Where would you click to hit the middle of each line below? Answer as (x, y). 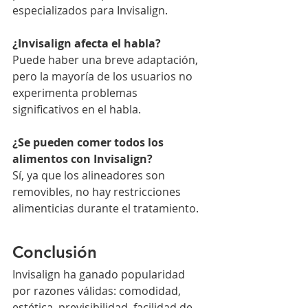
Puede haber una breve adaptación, (107, 60)
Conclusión (55, 252)
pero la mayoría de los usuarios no (104, 77)
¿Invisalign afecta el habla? (87, 44)
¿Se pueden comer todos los (89, 143)
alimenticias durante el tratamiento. (106, 209)
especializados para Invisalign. (90, 11)
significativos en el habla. (77, 110)
